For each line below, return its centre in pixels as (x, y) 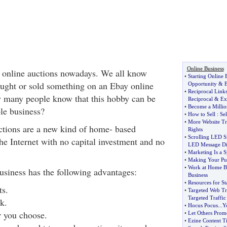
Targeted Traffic (207, 198)
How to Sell (201, 114)
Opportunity (202, 84)
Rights (195, 129)
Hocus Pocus (203, 205)
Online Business (205, 68)
